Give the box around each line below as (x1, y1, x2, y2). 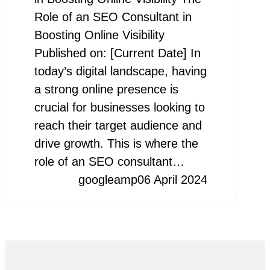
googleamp (78, 173, 137, 187)
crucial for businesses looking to (34, 101, 205, 115)
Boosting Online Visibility (34, 28, 165, 42)
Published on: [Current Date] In (34, 46, 201, 60)
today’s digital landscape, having (34, 64, 207, 78)
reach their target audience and (34, 119, 202, 133)
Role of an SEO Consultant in (34, 10, 192, 24)
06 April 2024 (137, 173, 207, 187)
